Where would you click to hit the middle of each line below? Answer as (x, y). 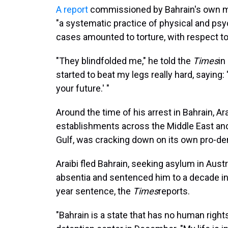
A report (73, 9)
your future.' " (83, 88)
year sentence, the (94, 191)
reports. (174, 191)
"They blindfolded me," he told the (124, 61)
